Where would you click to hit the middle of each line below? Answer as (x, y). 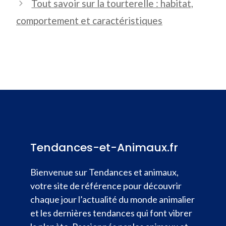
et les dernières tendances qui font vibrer (111, 213)
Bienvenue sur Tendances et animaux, (104, 172)
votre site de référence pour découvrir (106, 185)
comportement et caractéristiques (89, 20)
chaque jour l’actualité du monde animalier (112, 199)
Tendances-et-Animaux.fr (104, 147)
